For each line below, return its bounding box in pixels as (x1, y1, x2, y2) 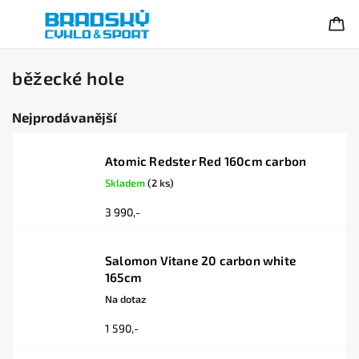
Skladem (105, 176, 147, 189)
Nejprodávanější (12, 109, 117, 125)
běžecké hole (12, 67, 124, 89)
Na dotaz (105, 292, 147, 305)
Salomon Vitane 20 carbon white (105, 253, 296, 268)
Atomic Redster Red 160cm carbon (105, 154, 307, 168)
